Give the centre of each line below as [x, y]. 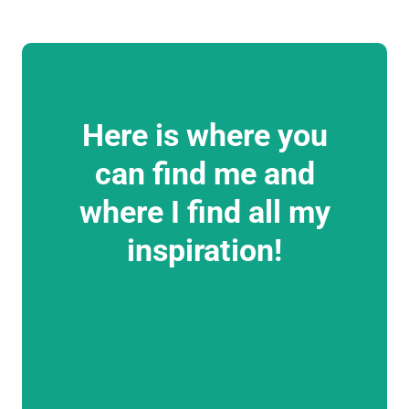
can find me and [204, 174]
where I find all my [204, 212]
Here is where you [204, 136]
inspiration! [204, 251]
